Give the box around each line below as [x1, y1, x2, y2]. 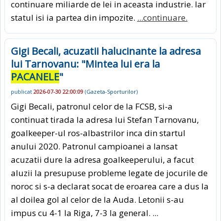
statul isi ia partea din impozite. [11, 11, 137, 23]
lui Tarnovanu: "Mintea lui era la [11, 57, 160, 71]
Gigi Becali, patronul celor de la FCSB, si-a [11, 101, 173, 112]
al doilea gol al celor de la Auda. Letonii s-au [11, 194, 184, 206]
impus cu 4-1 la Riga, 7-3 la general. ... [11, 207, 158, 219]
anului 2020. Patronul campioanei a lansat [11, 141, 178, 152]
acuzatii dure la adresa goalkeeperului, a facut [11, 154, 194, 166]
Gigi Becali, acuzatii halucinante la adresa [11, 44, 201, 58]
